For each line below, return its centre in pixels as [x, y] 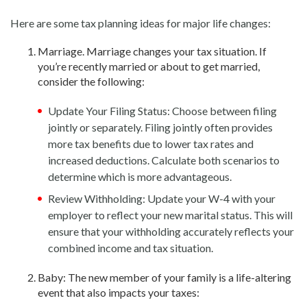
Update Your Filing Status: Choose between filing [162, 111]
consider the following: [91, 81]
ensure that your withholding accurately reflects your [171, 231]
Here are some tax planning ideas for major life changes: [140, 23]
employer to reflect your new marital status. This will [170, 215]
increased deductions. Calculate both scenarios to [164, 160]
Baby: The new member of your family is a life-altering [164, 277]
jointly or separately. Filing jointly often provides [160, 127]
